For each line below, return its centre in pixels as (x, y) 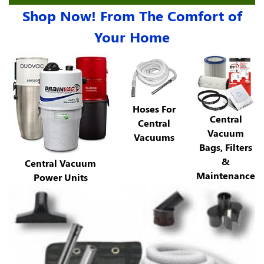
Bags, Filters (226, 147)
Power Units (60, 177)
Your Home (132, 36)
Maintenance (226, 175)
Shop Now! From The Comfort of (132, 15)
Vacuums (154, 137)
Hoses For (154, 108)
